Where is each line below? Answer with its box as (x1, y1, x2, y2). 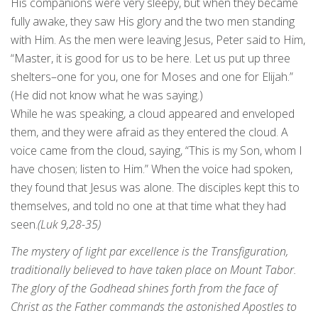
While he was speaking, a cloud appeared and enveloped (11, 106, 295, 122)
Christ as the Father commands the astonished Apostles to (11, 299, 297, 315)
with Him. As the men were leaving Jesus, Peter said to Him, (11, 32, 305, 48)
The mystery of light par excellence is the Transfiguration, (11, 243, 288, 260)
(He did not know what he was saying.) (11, 87, 203, 104)
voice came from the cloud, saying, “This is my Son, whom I (11, 143, 302, 159)
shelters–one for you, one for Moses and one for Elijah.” (11, 69, 293, 85)
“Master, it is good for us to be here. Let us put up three (11, 50, 290, 67)
